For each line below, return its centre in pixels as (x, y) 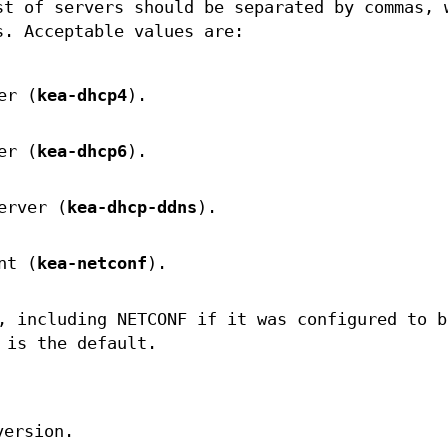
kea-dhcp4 (81, 96)
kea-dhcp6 (81, 152)
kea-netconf (91, 264)
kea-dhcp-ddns (131, 208)
